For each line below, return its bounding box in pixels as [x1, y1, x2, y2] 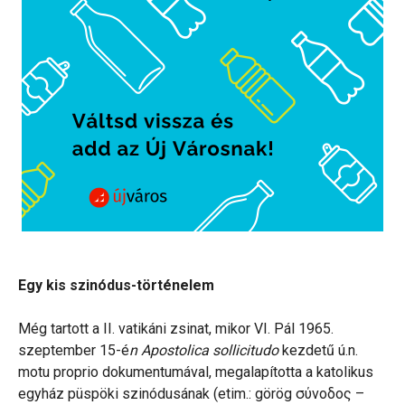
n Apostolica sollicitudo [129, 342, 278, 360]
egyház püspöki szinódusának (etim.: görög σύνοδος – [18, 385, 364, 403]
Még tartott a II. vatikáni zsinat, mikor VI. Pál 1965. [18, 320, 334, 338]
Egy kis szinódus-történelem [18, 277, 214, 295]
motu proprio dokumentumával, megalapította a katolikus [18, 363, 373, 381]
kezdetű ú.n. [278, 342, 358, 360]
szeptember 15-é [18, 342, 129, 360]
